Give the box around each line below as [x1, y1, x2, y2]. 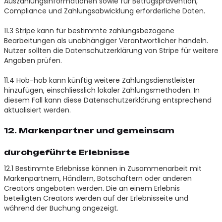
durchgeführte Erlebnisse [3, 147, 130, 157]
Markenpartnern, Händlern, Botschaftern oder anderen [3, 173, 192, 183]
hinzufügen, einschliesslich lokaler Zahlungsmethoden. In [3, 85, 200, 95]
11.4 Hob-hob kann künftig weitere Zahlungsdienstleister [3, 75, 195, 85]
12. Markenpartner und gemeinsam [3, 125, 174, 135]
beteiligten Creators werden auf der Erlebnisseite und [3, 193, 188, 203]
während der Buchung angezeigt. [3, 203, 118, 213]
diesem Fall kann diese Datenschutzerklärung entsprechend [3, 95, 212, 105]
